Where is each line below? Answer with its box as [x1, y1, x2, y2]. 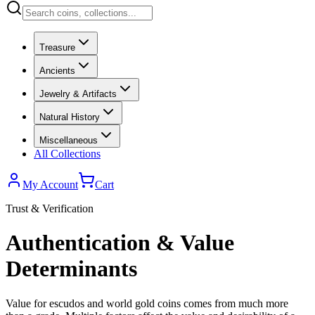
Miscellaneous [39, 135, 98, 146]
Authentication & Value [6, 230, 234, 256]
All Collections [34, 148, 101, 160]
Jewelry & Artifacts [39, 89, 117, 99]
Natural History [39, 112, 100, 122]
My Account [22, 179, 78, 191]
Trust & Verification [6, 202, 94, 214]
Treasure [39, 42, 75, 53]
